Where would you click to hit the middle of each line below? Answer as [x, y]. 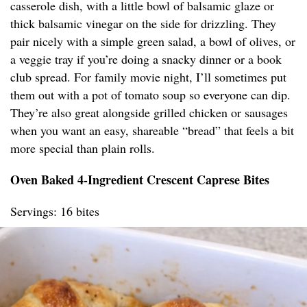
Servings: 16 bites [55, 211]
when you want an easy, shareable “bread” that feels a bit [152, 131]
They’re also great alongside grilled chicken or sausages [149, 113]
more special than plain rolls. [83, 148]
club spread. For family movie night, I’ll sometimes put [148, 77]
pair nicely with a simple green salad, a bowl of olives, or [153, 41]
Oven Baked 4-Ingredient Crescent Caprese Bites [140, 180]
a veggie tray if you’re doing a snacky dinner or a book [146, 59]
